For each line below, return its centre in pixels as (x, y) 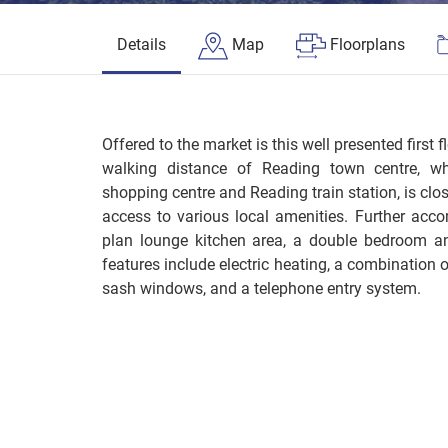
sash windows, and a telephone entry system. (261, 288)
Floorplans (367, 44)
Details (141, 44)
